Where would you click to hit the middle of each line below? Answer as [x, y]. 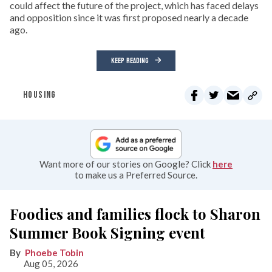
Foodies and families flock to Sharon [135, 213]
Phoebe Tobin [54, 252]
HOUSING [40, 95]
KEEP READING [130, 61]
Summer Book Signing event [107, 232]
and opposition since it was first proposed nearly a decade [129, 18]
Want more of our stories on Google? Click [126, 164]
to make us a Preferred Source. [136, 175]
